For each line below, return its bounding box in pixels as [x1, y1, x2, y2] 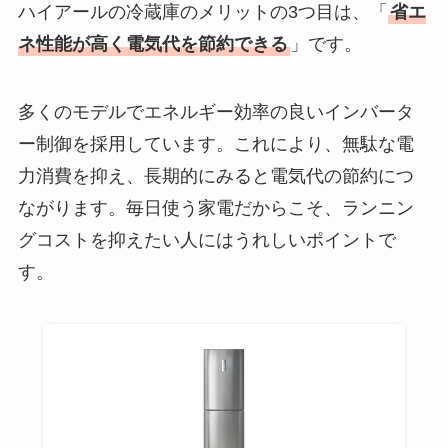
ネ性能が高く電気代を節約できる [17, 34, 288, 55]
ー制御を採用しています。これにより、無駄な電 [17, 134, 414, 155]
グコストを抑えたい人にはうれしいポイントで [17, 230, 396, 251]
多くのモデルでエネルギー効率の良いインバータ [17, 102, 414, 123]
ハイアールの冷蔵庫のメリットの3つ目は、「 [17, 2, 388, 23]
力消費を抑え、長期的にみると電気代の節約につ [17, 166, 414, 187]
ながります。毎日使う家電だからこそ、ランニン [17, 198, 414, 219]
